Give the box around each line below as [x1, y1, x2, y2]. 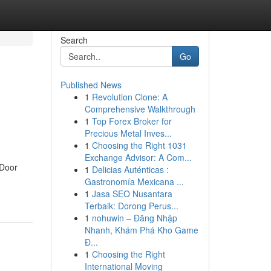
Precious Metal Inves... [84, 127, 172, 139]
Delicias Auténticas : [91, 163, 169, 175]
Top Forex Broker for [91, 115, 172, 127]
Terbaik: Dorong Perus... [84, 200, 178, 212]
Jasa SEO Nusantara [91, 188, 172, 200]
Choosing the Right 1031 [91, 139, 187, 151]
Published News [60, 79, 122, 91]
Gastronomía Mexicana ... [84, 175, 184, 188]
